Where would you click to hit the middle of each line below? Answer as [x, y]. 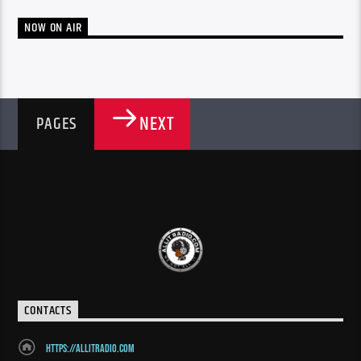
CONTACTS [48, 311]
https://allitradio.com [90, 349]
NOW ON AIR [53, 28]
